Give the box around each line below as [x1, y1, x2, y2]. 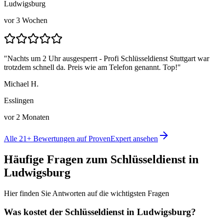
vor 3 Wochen [4, 16, 47, 24]
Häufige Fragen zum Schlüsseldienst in [4, 153, 198, 166]
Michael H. [4, 79, 39, 88]
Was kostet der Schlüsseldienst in [4, 207, 137, 218]
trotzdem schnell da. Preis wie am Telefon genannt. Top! [4, 63, 177, 71]
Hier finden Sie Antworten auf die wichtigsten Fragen [4, 189, 169, 197]
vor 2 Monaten [4, 112, 49, 121]
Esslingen [4, 96, 34, 105]
